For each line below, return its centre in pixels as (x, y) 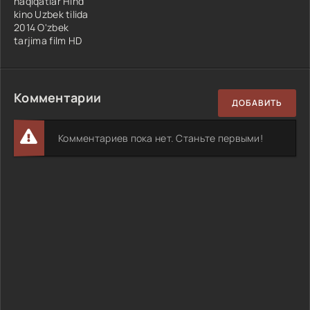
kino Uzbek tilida (51, 14)
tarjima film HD (48, 40)
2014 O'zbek (42, 27)
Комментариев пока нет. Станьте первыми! (161, 138)
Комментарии (58, 97)
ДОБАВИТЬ (257, 103)
